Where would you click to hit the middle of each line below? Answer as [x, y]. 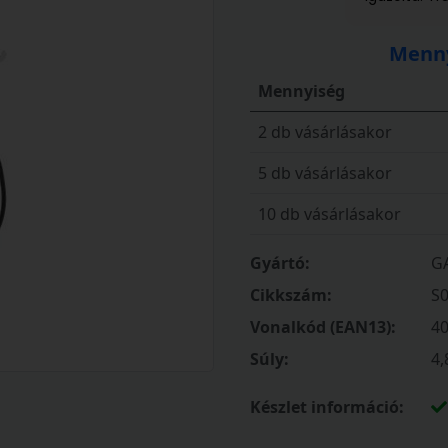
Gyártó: [280, 262]
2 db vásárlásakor [325, 131]
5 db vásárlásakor [325, 172]
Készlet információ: [327, 406]
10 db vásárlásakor [329, 213]
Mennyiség [301, 90]
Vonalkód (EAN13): [323, 326]
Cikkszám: [291, 294]
